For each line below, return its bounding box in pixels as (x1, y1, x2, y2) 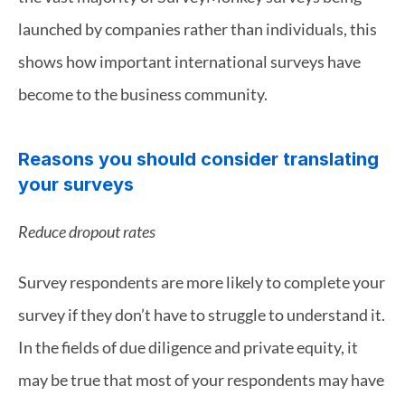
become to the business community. (18, 84, 268, 104)
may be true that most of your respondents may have (18, 370, 384, 390)
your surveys (18, 174, 134, 195)
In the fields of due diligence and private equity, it (18, 337, 358, 357)
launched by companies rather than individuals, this (18, 19, 377, 39)
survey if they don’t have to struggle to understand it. (18, 305, 385, 325)
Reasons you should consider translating (18, 148, 379, 170)
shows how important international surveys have (18, 52, 361, 71)
